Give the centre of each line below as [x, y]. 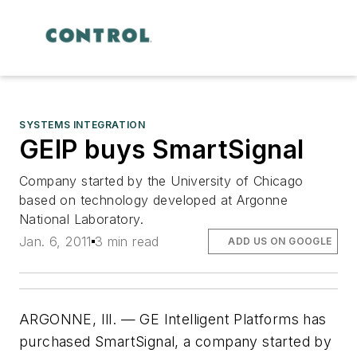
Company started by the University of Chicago [161, 180]
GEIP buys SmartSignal [162, 149]
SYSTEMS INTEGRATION [82, 124]
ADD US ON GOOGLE [280, 241]
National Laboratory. [81, 219]
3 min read [127, 241]
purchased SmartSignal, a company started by [176, 342]
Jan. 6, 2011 [55, 241]
